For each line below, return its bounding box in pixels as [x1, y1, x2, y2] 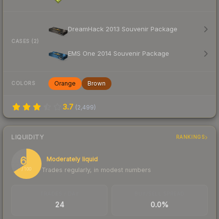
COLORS [11, 80, 35, 87]
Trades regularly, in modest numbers [42, 166, 151, 174]
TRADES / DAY [40, 190, 79, 197]
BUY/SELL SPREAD [134, 190, 185, 197]
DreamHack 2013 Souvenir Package [68, 25, 177, 33]
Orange [54, 79, 76, 87]
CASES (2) [11, 38, 39, 44]
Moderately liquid [46, 155, 98, 163]
